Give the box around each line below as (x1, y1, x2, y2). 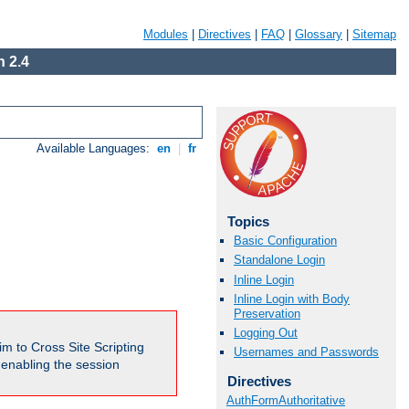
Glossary (295, 27, 342, 41)
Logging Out (234, 325, 298, 340)
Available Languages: (37, 142, 154, 156)
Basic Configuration (234, 234, 337, 248)
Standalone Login (234, 253, 325, 267)
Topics (226, 214, 269, 229)
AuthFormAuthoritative (226, 393, 345, 407)
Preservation (234, 306, 300, 320)
